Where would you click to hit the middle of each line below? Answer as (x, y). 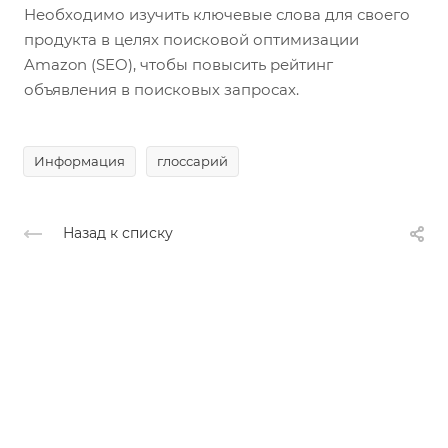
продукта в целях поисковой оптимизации (191, 40)
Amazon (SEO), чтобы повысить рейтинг (178, 65)
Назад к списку (118, 233)
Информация (79, 160)
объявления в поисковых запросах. (161, 90)
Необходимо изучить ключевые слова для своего (217, 15)
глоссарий (192, 160)
